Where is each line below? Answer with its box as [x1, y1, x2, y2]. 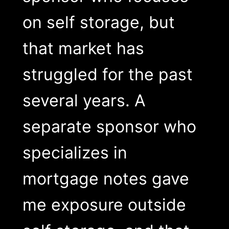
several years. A [22, 90, 146, 110]
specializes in [22, 142, 127, 163]
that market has [22, 38, 144, 58]
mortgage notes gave [22, 168, 189, 189]
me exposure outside [22, 194, 186, 215]
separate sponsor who [22, 116, 196, 136]
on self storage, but [22, 12, 175, 32]
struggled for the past [22, 64, 193, 84]
